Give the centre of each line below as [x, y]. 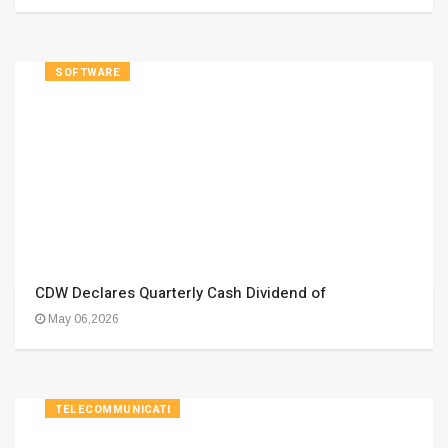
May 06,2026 [82, 319]
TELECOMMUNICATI [113, 409]
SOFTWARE [88, 72]
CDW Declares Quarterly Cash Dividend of [180, 293]
